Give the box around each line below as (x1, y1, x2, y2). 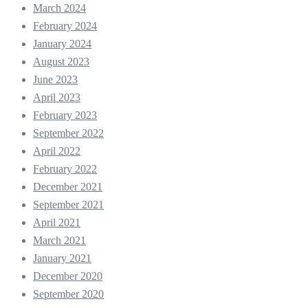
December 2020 (33, 269, 102, 282)
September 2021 (33, 198, 104, 210)
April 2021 (33, 216, 80, 228)
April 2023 (33, 91, 80, 103)
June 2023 (33, 73, 78, 85)
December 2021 (33, 180, 102, 192)
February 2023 (33, 109, 97, 121)
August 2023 (33, 55, 89, 67)
